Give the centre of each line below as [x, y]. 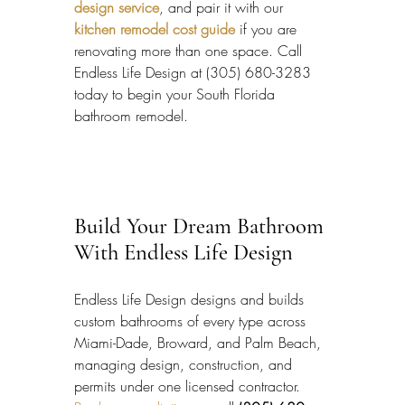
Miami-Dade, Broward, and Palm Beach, [200, 343]
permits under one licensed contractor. [189, 386]
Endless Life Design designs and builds [191, 300]
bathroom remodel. [131, 116]
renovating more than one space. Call [190, 51]
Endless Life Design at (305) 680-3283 [195, 73]
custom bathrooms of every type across [192, 321]
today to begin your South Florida [177, 94]
